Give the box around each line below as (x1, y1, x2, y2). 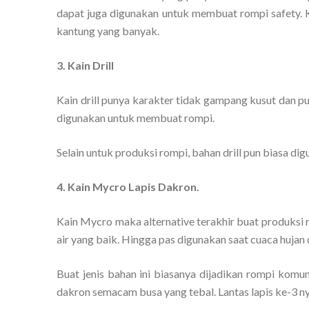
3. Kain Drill (57, 58, 114, 72)
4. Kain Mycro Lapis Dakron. (57, 179, 199, 193)
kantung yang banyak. (57, 23, 159, 37)
